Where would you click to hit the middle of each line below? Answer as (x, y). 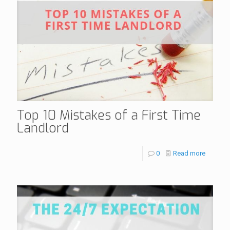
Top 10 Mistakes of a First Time (109, 115)
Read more (189, 153)
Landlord (43, 128)
